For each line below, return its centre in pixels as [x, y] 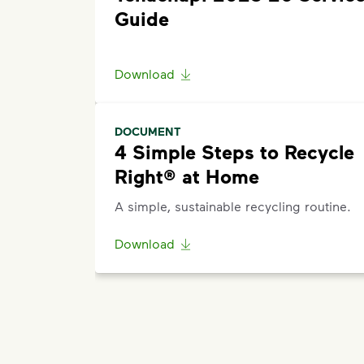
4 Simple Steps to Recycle [234, 152]
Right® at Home [187, 176]
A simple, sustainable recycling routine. [233, 206]
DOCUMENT [148, 131]
